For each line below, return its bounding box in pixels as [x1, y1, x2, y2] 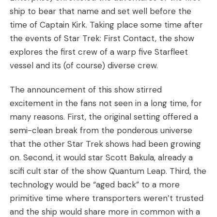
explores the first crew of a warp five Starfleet [10, 46, 188, 57]
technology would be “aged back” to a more [10, 179, 180, 190]
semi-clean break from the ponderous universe [10, 125, 192, 136]
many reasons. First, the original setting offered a [10, 111, 198, 122]
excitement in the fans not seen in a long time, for [10, 98, 202, 108]
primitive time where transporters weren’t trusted [10, 193, 203, 203]
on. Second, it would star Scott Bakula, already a [10, 152, 193, 163]
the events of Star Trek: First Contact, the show [10, 33, 194, 44]
